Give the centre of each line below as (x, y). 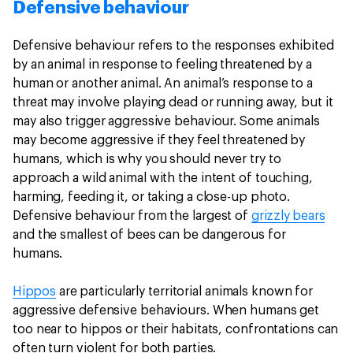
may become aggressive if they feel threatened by (159, 141)
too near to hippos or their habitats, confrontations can (176, 330)
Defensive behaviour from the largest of (132, 216)
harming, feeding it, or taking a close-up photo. (152, 197)
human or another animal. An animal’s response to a (163, 84)
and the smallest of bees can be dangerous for (149, 235)
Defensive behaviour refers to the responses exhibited (173, 46)
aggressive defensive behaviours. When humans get (166, 311)
